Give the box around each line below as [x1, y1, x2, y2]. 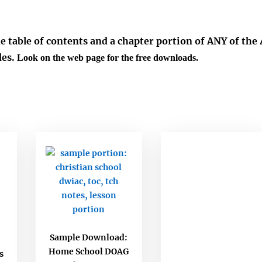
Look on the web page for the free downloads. [15, 53, 199, 63]
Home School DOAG [49, 246, 129, 257]
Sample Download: [50, 232, 128, 243]
